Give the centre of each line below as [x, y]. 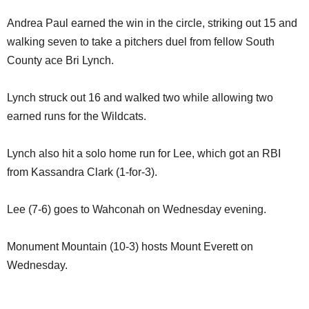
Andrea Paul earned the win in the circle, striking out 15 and [152, 23]
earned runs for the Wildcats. [77, 117]
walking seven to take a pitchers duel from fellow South [141, 42]
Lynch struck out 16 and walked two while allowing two [140, 98]
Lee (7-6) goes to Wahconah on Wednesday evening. [137, 210]
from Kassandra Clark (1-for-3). [82, 172]
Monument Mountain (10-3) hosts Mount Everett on [130, 247]
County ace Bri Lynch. [60, 61]
